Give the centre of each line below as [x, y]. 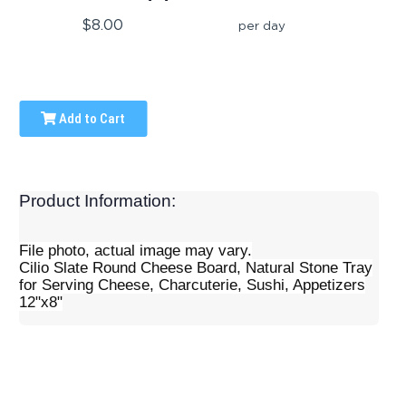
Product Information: [98, 201]
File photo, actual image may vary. [136, 251]
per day [262, 26]
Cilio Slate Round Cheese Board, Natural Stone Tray [196, 268]
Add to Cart [91, 119]
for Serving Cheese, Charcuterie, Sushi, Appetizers [193, 285]
